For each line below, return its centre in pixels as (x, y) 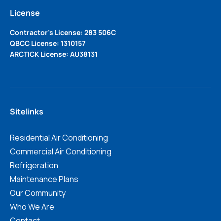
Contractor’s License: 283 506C (63, 33)
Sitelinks (27, 111)
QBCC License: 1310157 (48, 43)
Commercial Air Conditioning (61, 151)
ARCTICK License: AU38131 (54, 54)
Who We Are (32, 206)
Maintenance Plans (44, 179)
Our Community (38, 193)
